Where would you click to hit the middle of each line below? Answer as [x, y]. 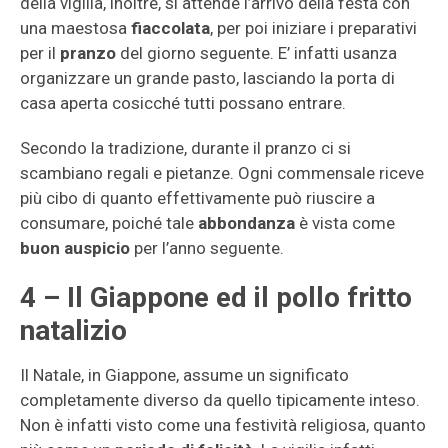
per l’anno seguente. [207, 248]
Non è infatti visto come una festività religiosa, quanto [223, 425]
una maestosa [75, 28]
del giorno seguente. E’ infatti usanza [258, 53]
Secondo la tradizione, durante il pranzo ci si [185, 148]
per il [40, 53]
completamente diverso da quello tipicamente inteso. [220, 400]
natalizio [73, 330]
